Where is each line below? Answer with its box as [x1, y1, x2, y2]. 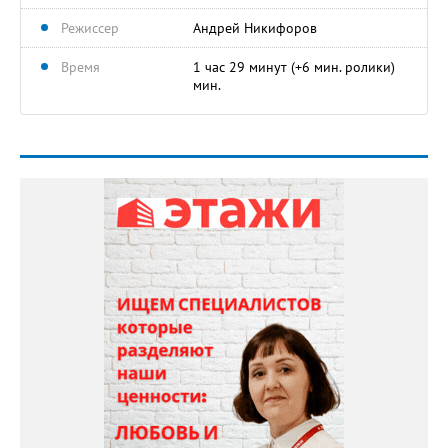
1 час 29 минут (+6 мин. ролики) [193, 57, 395, 76]
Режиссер [61, 18, 119, 37]
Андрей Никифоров [193, 18, 317, 37]
